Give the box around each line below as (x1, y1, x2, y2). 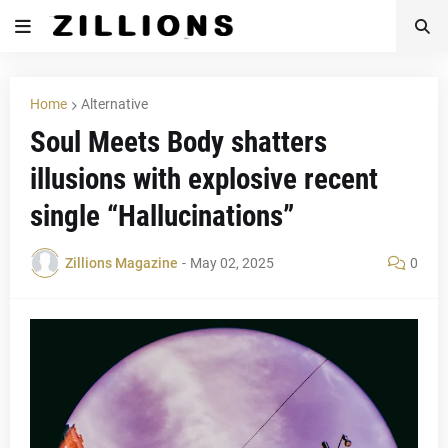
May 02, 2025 (190, 254, 274, 271)
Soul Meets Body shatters (30, 125, 327, 159)
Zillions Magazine (65, 254, 178, 271)
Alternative (81, 96, 148, 112)
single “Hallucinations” (30, 199, 294, 233)
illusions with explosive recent (30, 162, 378, 196)
